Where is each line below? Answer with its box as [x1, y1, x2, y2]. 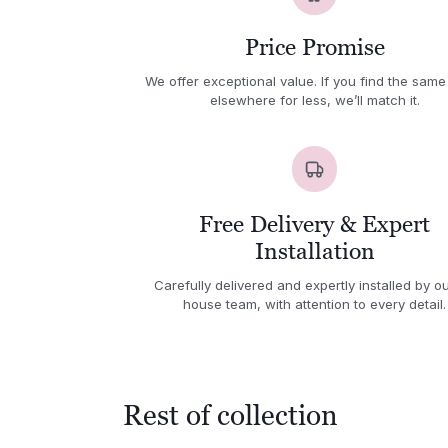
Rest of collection [123, 398, 339, 431]
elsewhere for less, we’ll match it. [209, 92, 420, 109]
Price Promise [244, 34, 385, 61]
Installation [254, 237, 375, 264]
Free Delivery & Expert [199, 210, 431, 237]
